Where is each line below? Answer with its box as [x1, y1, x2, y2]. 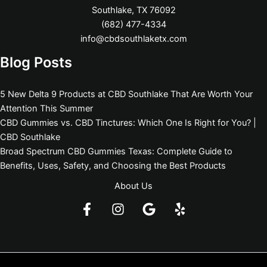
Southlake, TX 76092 [91, 5, 176, 16]
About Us [114, 181, 153, 191]
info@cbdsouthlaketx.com [80, 33, 187, 45]
